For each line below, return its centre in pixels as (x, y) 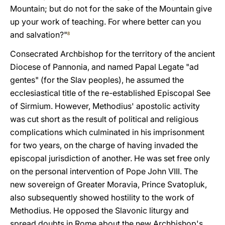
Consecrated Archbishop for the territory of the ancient (113, 54)
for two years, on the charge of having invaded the (104, 145)
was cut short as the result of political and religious (104, 119)
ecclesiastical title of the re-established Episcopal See (110, 93)
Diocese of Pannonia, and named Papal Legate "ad (104, 67)
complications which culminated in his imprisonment (107, 132)
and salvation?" (39, 35)
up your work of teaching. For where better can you (105, 22)
